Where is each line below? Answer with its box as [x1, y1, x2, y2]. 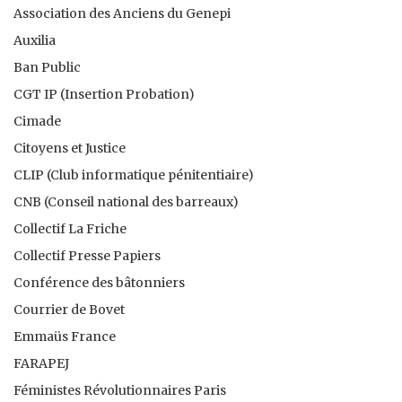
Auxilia [13, 31, 56, 48]
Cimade [13, 112, 61, 129]
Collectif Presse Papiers [13, 247, 161, 264]
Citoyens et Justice [13, 139, 126, 156]
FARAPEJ [13, 354, 69, 371]
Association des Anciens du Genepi [13, 4, 231, 22]
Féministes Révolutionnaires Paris [13, 381, 226, 398]
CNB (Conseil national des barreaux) [13, 193, 239, 210]
